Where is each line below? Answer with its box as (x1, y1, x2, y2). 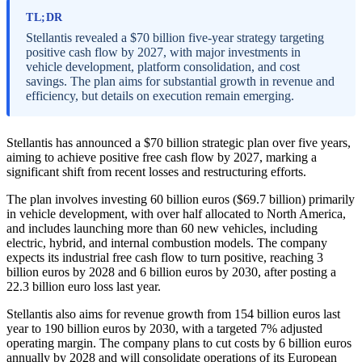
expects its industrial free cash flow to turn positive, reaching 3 (6, 250, 323, 264)
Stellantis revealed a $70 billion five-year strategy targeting (26, 31, 324, 44)
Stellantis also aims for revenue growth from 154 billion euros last (6, 307, 340, 321)
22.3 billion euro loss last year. (6, 280, 161, 293)
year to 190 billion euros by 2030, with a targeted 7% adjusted (6, 322, 322, 335)
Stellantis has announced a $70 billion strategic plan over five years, (6, 136, 351, 149)
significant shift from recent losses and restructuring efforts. (6, 165, 306, 179)
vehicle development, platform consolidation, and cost (26, 60, 300, 74)
